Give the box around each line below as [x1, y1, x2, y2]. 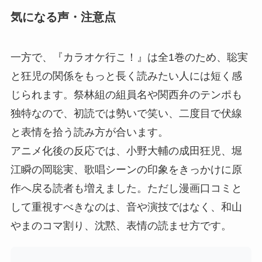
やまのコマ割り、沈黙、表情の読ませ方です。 [10, 220, 232, 232]
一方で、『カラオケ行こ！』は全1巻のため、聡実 [10, 51, 248, 64]
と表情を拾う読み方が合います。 [10, 126, 168, 139]
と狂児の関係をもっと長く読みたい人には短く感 [10, 70, 242, 82]
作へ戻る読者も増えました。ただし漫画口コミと [10, 182, 242, 195]
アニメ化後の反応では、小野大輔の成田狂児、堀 [10, 145, 242, 157]
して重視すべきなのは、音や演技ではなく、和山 [10, 201, 242, 213]
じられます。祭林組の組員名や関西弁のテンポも [10, 89, 242, 101]
